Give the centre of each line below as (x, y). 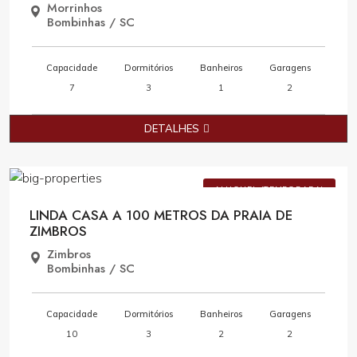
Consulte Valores (251, 159)
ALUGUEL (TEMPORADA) (269, 189)
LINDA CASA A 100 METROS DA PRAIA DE (161, 215)
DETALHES (171, 128)
